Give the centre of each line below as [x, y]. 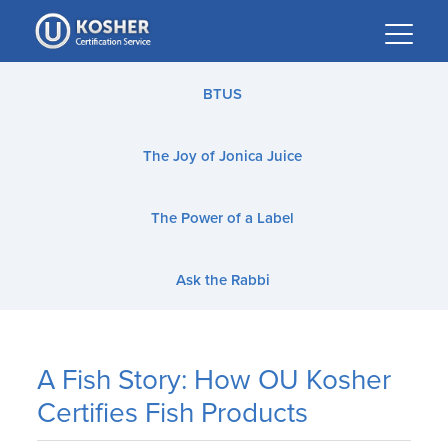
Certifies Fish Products [173, 412]
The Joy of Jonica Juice [222, 156]
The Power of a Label [222, 218]
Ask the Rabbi [222, 280]
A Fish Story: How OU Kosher [214, 379]
